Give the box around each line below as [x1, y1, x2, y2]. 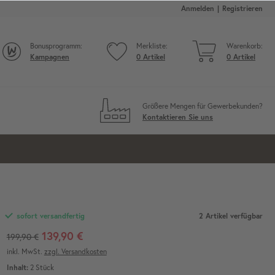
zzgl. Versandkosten [44, 246, 107, 256]
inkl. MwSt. [6, 246, 44, 256]
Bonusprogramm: [30, 41, 82, 50]
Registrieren [222, 4, 263, 13]
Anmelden [181, 4, 214, 13]
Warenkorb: [227, 41, 263, 50]
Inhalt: [6, 262, 28, 272]
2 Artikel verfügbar [198, 211, 263, 220]
